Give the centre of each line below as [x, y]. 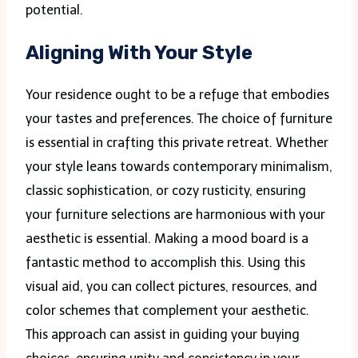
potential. [54, 10]
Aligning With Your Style [139, 52]
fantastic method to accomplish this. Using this [165, 262]
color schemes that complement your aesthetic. [167, 310]
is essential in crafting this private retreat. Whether [177, 142]
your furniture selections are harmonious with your [175, 214]
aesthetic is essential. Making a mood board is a [167, 238]
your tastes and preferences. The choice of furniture [179, 118]
